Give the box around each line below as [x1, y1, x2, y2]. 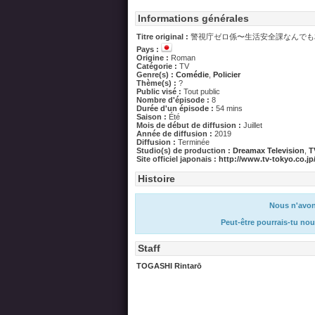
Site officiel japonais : [136, 155, 219, 163]
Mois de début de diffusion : [136, 121, 243, 129]
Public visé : [136, 87, 184, 96]
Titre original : [136, 32, 191, 41]
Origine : [136, 53, 171, 62]
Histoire [138, 173, 175, 184]
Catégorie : [136, 62, 179, 70]
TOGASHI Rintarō [136, 262, 202, 270]
